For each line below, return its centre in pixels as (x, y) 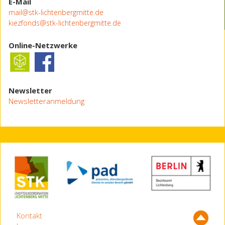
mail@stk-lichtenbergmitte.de (56, 13)
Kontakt (29, 216)
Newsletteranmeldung (46, 101)
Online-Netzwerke (43, 45)
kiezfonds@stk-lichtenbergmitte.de (65, 23)
